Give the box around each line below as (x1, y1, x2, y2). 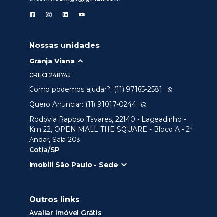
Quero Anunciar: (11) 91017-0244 (29, 100, 136, 109)
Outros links (29, 195, 79, 204)
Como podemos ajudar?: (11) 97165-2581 (29, 85, 162, 94)
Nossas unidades (29, 41, 100, 50)
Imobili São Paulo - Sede (29, 160, 118, 169)
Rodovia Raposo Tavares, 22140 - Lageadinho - (29, 115, 186, 124)
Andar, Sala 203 (29, 135, 80, 144)
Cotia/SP (29, 145, 60, 155)
